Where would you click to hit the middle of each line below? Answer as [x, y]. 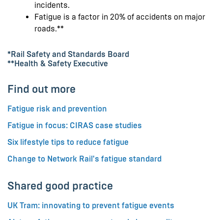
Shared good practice [60, 186]
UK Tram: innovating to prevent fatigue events [91, 205]
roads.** [49, 28]
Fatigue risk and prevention [57, 109]
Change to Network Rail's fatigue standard [84, 159]
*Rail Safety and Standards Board [68, 54]
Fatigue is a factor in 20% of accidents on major [120, 17]
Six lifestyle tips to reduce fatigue [68, 142]
